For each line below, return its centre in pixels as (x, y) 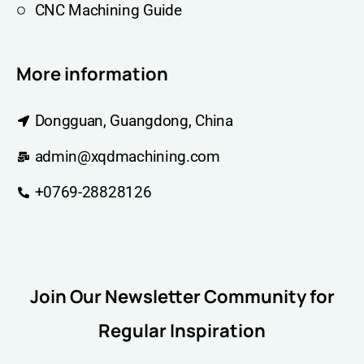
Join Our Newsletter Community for (182, 297)
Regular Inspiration (182, 331)
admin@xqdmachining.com (127, 157)
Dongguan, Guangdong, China (134, 121)
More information (92, 74)
